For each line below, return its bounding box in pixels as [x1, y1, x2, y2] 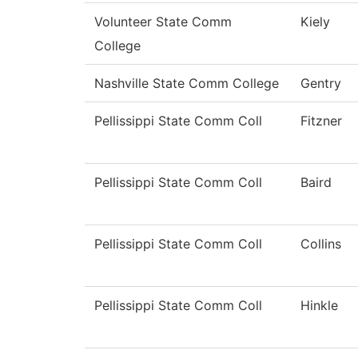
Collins [300, 236, 341, 253]
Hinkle [300, 297, 338, 314]
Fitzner [300, 113, 342, 129]
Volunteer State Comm [94, 14, 232, 30]
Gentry [300, 75, 341, 92]
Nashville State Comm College [94, 75, 279, 92]
